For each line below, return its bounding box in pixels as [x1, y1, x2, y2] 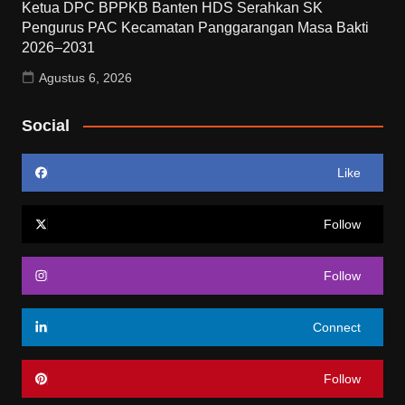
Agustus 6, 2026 [38, 70, 132, 85]
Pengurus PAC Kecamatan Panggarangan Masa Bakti [21, 19, 369, 35]
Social [21, 116, 70, 135]
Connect [313, 319, 362, 334]
